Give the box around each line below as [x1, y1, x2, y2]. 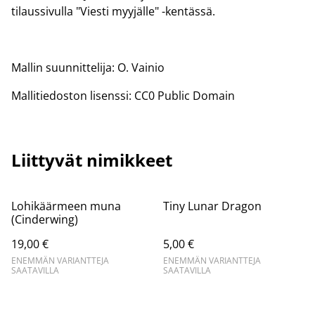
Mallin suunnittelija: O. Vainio [11, 60, 165, 75]
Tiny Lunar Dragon [163, 198, 262, 214]
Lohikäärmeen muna [11, 198, 121, 214]
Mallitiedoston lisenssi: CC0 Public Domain [11, 88, 235, 103]
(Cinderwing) [11, 212, 78, 227]
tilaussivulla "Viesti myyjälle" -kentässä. [11, 4, 215, 19]
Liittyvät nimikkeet [11, 148, 172, 172]
